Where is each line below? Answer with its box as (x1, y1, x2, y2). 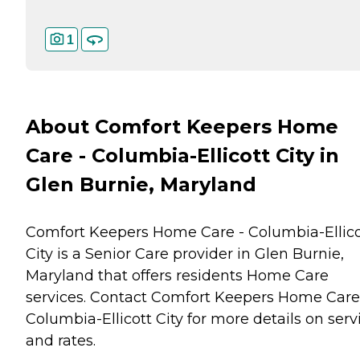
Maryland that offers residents (26, 267, 247, 284)
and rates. (26, 332, 96, 350)
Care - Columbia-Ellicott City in (26, 144, 339, 168)
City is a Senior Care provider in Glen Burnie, (26, 245, 344, 263)
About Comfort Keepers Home (26, 115, 338, 139)
